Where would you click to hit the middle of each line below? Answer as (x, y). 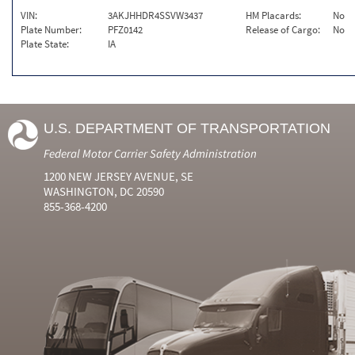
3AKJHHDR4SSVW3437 (155, 15)
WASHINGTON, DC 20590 (104, 191)
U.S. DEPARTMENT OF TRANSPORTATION (187, 128)
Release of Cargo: (283, 30)
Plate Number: (51, 30)
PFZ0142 (125, 30)
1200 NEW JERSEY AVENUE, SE (118, 176)
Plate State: (45, 44)
